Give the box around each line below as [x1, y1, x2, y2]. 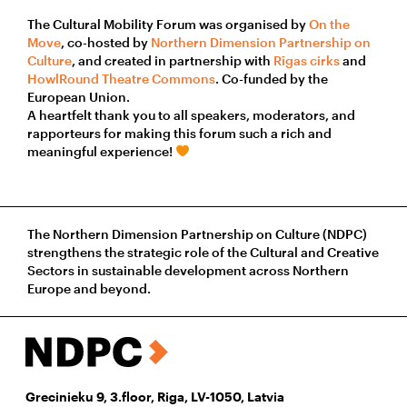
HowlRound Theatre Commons [27, 70, 215, 86]
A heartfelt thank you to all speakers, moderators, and [27, 106, 355, 123]
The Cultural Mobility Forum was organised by [27, 15, 309, 32]
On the [309, 15, 350, 32]
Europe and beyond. [27, 280, 151, 296]
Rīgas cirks [273, 52, 340, 68]
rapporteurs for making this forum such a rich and [27, 124, 332, 141]
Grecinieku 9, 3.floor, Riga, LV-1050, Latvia [25, 389, 284, 405]
